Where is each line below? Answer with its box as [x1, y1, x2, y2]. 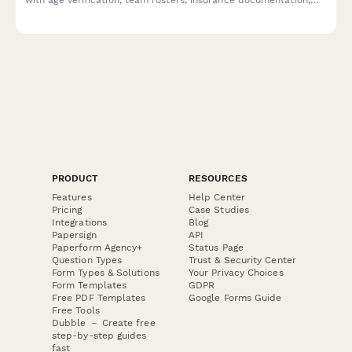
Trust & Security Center [189, 255, 296, 266]
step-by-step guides [52, 330, 147, 342]
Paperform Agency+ [52, 242, 143, 254]
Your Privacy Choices [189, 267, 284, 279]
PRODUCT [52, 173, 99, 185]
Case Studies [189, 204, 249, 216]
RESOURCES [189, 173, 247, 185]
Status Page [189, 242, 244, 254]
